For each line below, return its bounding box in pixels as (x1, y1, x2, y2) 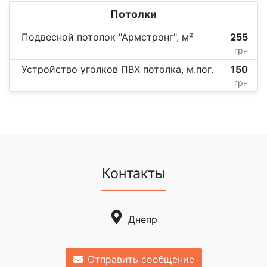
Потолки (110, 8, 157, 21)
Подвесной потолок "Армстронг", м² (21, 31, 193, 44)
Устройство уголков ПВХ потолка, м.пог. (21, 63, 213, 76)
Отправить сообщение (87, 253, 194, 265)
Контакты (102, 165, 165, 182)
